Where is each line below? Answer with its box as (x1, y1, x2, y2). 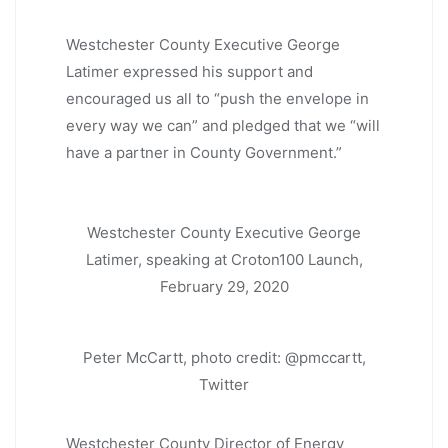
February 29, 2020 (159, 276, 289, 296)
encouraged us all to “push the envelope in (66, 89, 369, 109)
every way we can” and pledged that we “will (66, 116, 380, 136)
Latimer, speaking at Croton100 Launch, (85, 249, 363, 269)
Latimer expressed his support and (66, 62, 313, 82)
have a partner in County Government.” (66, 143, 342, 163)
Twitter (199, 374, 249, 394)
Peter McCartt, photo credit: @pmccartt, (82, 347, 366, 367)
